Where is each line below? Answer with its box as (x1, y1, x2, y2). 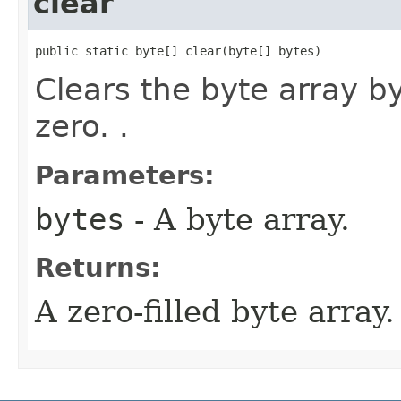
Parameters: (35, 160, 215, 191)
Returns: (35, 252, 161, 283)
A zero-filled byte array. (35, 294, 395, 329)
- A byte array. (124, 201, 350, 237)
